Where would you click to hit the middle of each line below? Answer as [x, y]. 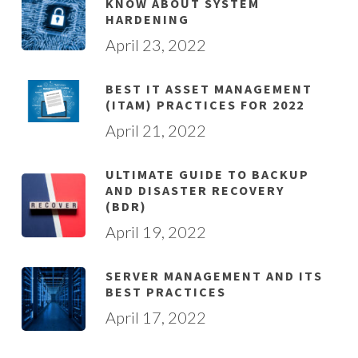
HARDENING [147, 19]
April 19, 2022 [155, 232]
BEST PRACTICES [165, 292]
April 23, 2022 [155, 45]
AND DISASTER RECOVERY [195, 190]
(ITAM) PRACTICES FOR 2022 [205, 105]
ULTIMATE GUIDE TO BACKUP [207, 174]
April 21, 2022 [155, 130]
